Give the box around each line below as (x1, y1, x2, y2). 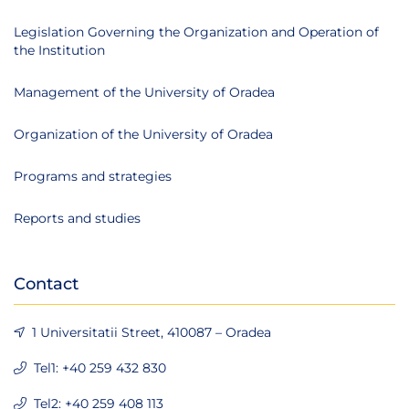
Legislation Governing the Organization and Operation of (14, 23, 379, 40)
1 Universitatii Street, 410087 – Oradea (32, 323, 271, 341)
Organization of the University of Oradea (14, 125, 273, 142)
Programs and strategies (14, 167, 172, 184)
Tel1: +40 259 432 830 (34, 359, 166, 376)
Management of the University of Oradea (14, 83, 275, 100)
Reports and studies (14, 209, 141, 226)
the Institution (14, 41, 105, 58)
